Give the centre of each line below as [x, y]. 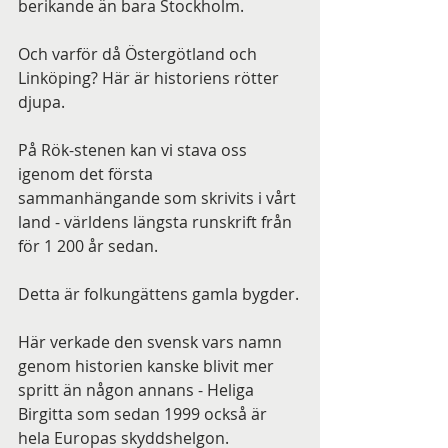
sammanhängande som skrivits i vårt [159, 198]
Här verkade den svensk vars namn [152, 342]
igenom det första [87, 174]
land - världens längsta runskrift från [157, 222]
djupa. [41, 102]
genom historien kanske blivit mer [148, 366]
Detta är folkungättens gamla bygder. [158, 294]
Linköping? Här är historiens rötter [150, 78]
